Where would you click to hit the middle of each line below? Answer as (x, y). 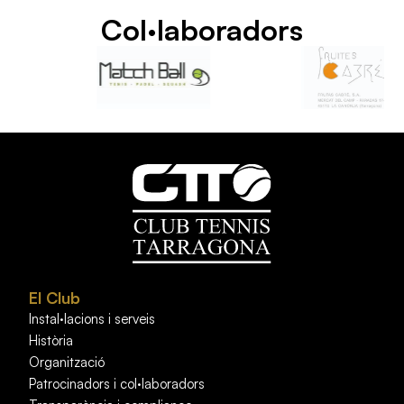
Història (51, 340)
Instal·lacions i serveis (92, 318)
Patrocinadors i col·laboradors (117, 383)
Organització (67, 362)
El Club (55, 297)
